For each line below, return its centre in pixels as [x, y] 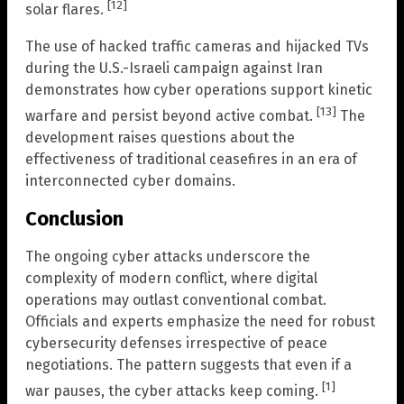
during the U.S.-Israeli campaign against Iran [174, 68]
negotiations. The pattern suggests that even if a [188, 365]
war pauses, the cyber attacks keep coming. [174, 391]
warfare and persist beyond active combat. [171, 115]
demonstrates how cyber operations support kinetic [199, 89]
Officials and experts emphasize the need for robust [200, 322]
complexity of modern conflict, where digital [171, 279]
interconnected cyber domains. [130, 180]
